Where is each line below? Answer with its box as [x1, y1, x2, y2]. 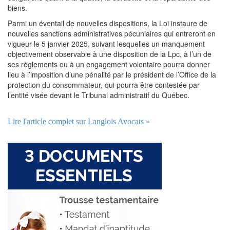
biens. [8, 3, 27, 13]
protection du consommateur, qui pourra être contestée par [8, 80, 200, 90]
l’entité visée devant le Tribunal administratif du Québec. [8, 90, 189, 100]
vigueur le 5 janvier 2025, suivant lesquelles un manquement [8, 39, 205, 49]
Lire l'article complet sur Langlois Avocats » [8, 117, 150, 126]
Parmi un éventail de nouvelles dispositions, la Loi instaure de [8, 18, 207, 28]
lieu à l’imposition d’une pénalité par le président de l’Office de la [8, 69, 216, 80]
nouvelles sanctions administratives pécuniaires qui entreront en [8, 28, 216, 39]
